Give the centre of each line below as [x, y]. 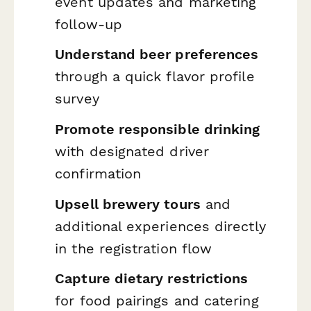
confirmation [98, 173]
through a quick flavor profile [155, 77]
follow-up [89, 24]
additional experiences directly [160, 226]
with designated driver [132, 151]
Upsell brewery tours [128, 204]
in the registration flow [134, 248]
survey [77, 99]
